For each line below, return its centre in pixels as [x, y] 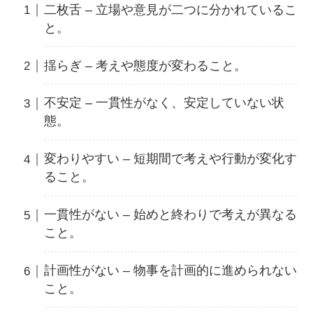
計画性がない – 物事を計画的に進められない [170, 271]
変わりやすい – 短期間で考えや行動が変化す [170, 159]
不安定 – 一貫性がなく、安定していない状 [164, 103]
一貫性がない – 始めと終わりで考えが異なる [170, 215]
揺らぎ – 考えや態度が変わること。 [145, 65]
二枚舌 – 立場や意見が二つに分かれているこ [170, 9]
